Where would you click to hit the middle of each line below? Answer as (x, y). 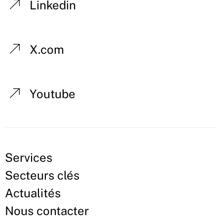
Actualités (33, 193)
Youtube (53, 94)
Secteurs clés (42, 175)
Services (29, 158)
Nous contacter (47, 211)
